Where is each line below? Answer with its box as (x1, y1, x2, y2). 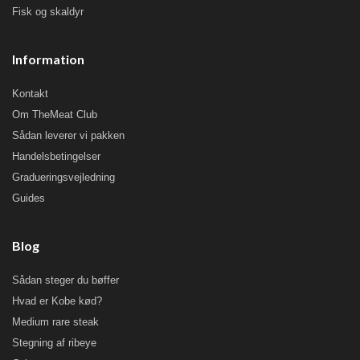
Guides (12, 192, 45, 205)
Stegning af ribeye (12, 337, 96, 350)
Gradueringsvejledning (12, 171, 115, 184)
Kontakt (12, 88, 48, 100)
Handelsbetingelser (12, 150, 100, 163)
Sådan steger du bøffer (12, 274, 119, 287)
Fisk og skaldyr (12, 6, 84, 18)
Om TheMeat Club (12, 108, 97, 121)
